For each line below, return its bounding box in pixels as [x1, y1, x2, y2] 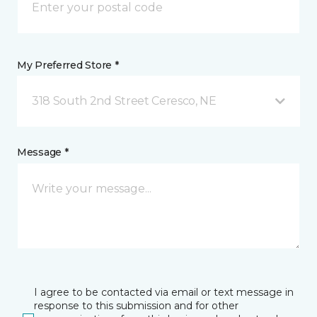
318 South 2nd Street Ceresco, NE [32, 93, 217, 108]
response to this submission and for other [34, 299, 238, 312]
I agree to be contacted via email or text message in [34, 285, 294, 299]
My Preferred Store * [17, 58, 119, 71]
